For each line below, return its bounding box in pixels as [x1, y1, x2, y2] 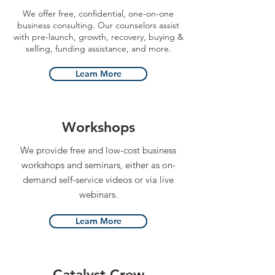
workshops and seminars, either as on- [21, 159, 176, 171]
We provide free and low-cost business [20, 144, 176, 156]
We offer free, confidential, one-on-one [23, 8, 174, 19]
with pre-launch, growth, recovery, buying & [13, 31, 184, 42]
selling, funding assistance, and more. [25, 43, 171, 54]
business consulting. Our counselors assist [17, 20, 179, 31]
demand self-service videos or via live [23, 174, 174, 185]
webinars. [79, 188, 118, 200]
